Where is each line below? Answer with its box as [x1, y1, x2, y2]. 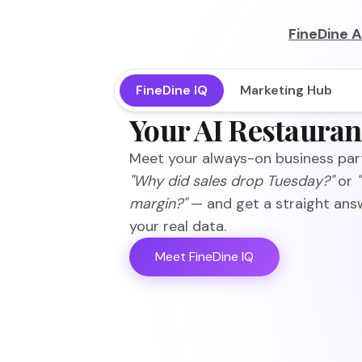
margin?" [129, 194, 187, 213]
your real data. [129, 217, 226, 236]
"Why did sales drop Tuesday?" [129, 171, 334, 191]
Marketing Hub [239, 82, 332, 99]
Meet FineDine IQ [155, 248, 254, 265]
